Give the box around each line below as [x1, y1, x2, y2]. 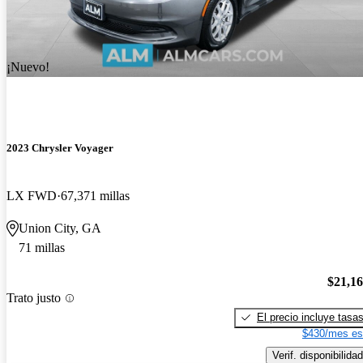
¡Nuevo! [6, 59, 49, 74]
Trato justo [6, 291, 61, 305]
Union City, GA [19, 221, 101, 236]
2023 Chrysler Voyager [6, 141, 113, 154]
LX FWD [6, 189, 57, 203]
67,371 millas [61, 189, 130, 203]
